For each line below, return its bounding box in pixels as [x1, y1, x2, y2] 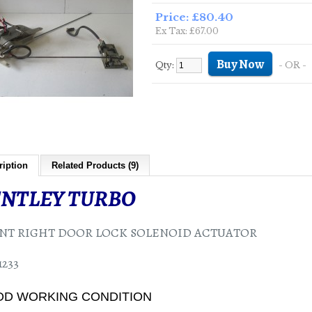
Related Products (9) [52, 160, 139, 171]
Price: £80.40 [155, 10, 233, 24]
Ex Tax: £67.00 [155, 26, 219, 36]
